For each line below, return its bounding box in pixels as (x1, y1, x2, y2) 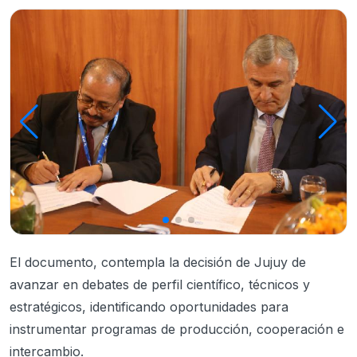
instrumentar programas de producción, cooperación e (10, 321, 344, 338)
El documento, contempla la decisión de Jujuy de (10, 254, 306, 271)
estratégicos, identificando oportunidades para (10, 299, 288, 316)
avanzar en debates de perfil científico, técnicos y (10, 277, 310, 293)
